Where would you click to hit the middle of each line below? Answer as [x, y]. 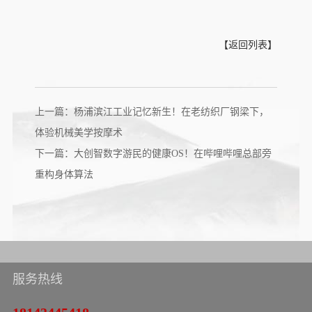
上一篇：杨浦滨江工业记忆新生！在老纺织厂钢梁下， [151, 111]
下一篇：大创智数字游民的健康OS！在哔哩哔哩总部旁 [153, 153]
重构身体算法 [64, 174]
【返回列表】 [248, 45]
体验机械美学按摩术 [78, 132]
